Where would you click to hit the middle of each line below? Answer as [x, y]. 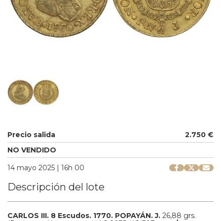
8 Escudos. [72, 215]
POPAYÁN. [135, 215]
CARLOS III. [29, 215]
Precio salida [31, 134]
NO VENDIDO [32, 150]
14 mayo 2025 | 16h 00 [46, 167]
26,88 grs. [179, 215]
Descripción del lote [56, 187]
